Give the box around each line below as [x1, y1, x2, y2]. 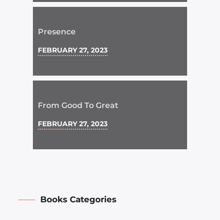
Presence [38, 27, 76, 37]
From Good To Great [38, 101, 119, 110]
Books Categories [40, 194, 117, 205]
